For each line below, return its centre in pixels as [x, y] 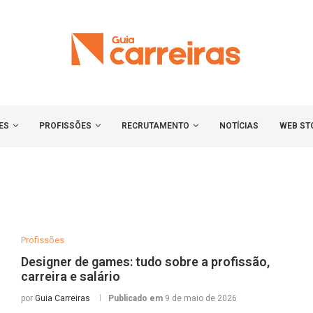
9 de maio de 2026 [201, 299]
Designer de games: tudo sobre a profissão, [145, 262]
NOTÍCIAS [239, 126]
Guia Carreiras [62, 299]
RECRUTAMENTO [155, 126]
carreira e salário [70, 277]
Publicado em [136, 299]
